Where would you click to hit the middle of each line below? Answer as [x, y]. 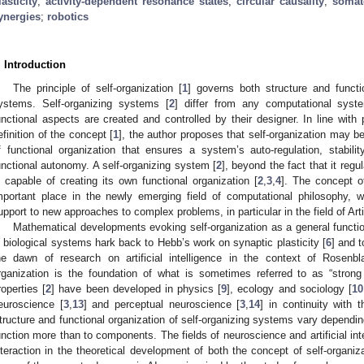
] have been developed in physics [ [136, 288]
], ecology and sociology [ [289, 288]
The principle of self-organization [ [98, 88]
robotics [68, 16]
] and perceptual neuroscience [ [162, 304]
